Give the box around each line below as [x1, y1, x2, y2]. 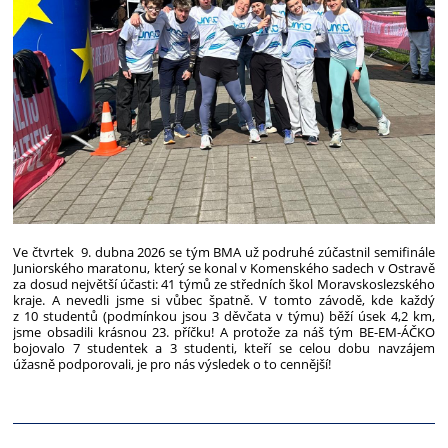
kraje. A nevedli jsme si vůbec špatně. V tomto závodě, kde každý [13, 291, 435, 310]
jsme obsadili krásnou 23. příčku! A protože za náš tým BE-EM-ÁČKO [13, 323, 435, 342]
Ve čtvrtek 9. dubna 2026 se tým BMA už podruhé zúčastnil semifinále [13, 243, 435, 262]
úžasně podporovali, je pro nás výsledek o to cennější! [13, 355, 335, 374]
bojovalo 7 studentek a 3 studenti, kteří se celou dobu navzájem [13, 339, 435, 358]
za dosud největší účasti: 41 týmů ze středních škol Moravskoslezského [13, 275, 435, 294]
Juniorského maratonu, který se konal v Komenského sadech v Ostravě [13, 259, 435, 278]
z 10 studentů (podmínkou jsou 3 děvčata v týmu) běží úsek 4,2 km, [13, 307, 435, 326]
